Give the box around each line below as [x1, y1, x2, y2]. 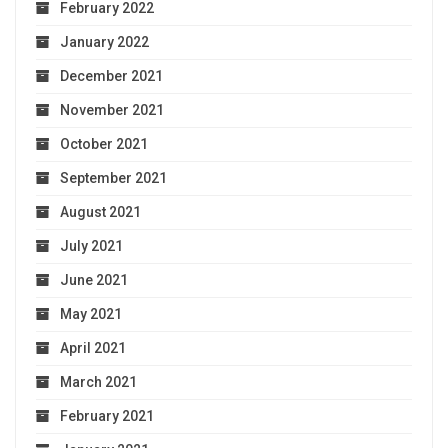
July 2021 [60, 237, 123, 254]
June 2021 [60, 271, 128, 288]
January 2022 [60, 33, 149, 50]
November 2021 [60, 101, 164, 118]
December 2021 [60, 67, 163, 84]
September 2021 [60, 169, 167, 186]
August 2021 [60, 203, 141, 220]
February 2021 [60, 407, 154, 424]
